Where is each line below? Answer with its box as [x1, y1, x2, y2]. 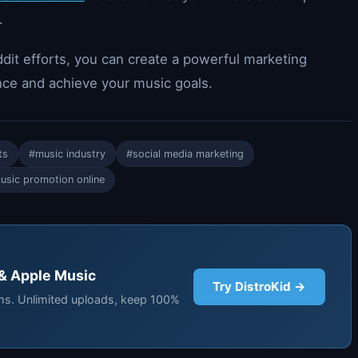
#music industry [29, 147, 105, 160]
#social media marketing [126, 147, 244, 160]
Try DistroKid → [213, 279, 306, 295]
